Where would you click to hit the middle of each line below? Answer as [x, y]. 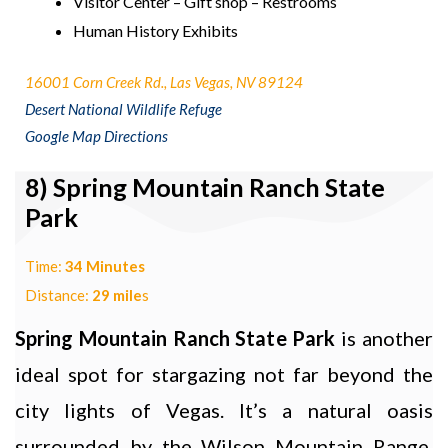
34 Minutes [105, 266]
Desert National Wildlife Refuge [123, 108]
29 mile [117, 295]
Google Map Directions [96, 135]
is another [387, 338]
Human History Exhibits [155, 30]
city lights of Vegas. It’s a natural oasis [224, 410]
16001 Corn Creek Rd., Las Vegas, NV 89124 [164, 81]
